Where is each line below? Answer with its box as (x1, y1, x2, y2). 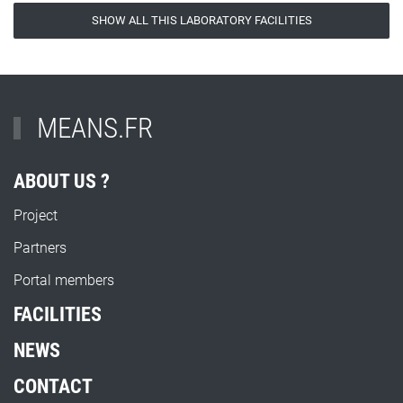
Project (13, 207, 58, 225)
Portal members (13, 272, 114, 290)
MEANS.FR (31, 112, 154, 145)
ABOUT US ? (13, 170, 110, 193)
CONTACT (13, 375, 93, 399)
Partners (13, 239, 67, 257)
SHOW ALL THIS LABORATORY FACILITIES (91, 13, 312, 28)
